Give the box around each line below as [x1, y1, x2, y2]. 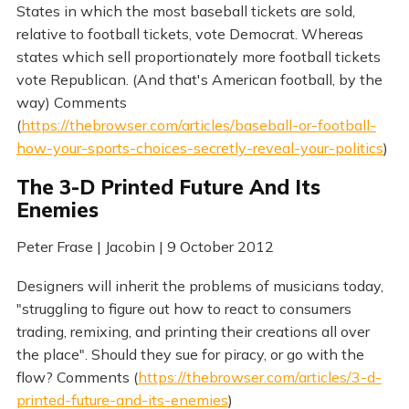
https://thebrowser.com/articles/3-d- [137, 367, 382, 386]
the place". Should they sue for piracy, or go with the [16, 344, 364, 363]
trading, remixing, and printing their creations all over [16, 321, 370, 341]
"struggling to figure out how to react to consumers [16, 299, 351, 318]
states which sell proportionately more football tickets [16, 47, 381, 67]
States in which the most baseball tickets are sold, [16, 2, 355, 21]
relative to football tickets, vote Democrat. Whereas [16, 25, 363, 44]
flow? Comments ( [16, 367, 138, 386]
